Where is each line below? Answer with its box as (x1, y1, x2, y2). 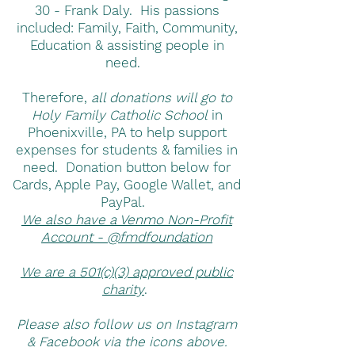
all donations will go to (86, 90, 232, 105)
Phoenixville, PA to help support (27, 124, 227, 140)
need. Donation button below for (23, 159, 231, 175)
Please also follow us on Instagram (17, 316, 237, 332)
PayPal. (101, 194, 153, 210)
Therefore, (21, 90, 87, 105)
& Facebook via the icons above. (26, 334, 227, 349)
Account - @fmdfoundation (41, 229, 212, 245)
